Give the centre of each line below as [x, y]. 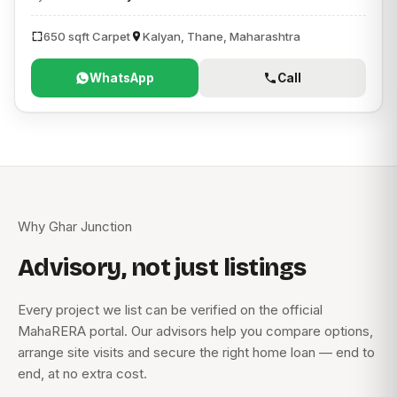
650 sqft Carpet [87, 37]
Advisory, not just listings [162, 268]
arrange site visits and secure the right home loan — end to [196, 353]
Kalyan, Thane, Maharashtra [222, 37]
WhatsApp [122, 78]
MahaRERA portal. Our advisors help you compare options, [195, 331]
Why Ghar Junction [75, 227]
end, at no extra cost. [82, 374]
